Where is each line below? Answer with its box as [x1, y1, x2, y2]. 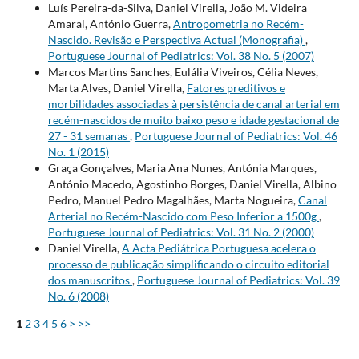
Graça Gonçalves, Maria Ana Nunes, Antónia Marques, [47, 161, 317, 175]
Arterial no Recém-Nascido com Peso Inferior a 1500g [47, 209, 319, 224]
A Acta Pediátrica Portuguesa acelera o [121, 241, 316, 256]
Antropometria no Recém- [172, 17, 304, 31]
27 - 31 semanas [47, 129, 130, 143]
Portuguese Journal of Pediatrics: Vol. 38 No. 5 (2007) [47, 49, 314, 63]
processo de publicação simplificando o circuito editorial [47, 257, 329, 272]
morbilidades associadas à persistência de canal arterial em [47, 97, 340, 111]
